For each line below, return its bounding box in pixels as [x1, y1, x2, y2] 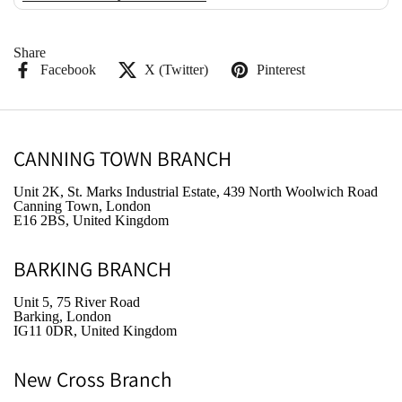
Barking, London [13, 309, 111, 324]
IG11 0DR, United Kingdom [13, 323, 177, 338]
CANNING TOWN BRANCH [13, 144, 232, 172]
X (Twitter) [144, 62, 208, 77]
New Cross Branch [13, 365, 172, 393]
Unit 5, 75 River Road [13, 294, 140, 310]
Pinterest [257, 62, 305, 77]
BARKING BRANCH [13, 255, 171, 283]
